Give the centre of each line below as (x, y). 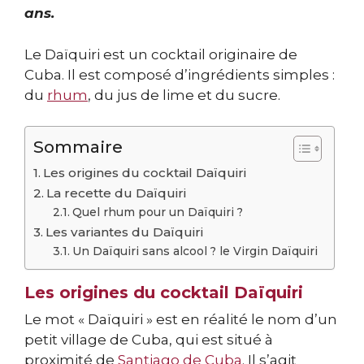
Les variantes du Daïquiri (125, 232)
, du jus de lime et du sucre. (184, 95)
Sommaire (78, 147)
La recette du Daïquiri (117, 193)
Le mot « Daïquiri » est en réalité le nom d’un (181, 320)
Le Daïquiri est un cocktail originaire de (161, 54)
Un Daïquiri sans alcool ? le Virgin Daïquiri (195, 251)
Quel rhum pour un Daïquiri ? (157, 212)
